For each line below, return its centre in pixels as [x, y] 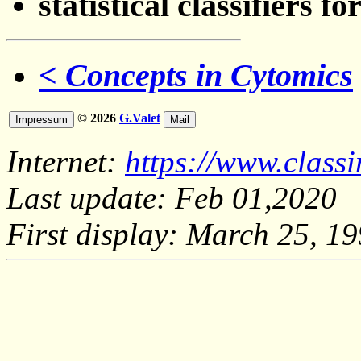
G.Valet [140, 118]
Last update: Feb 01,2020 [172, 198]
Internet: [66, 162]
